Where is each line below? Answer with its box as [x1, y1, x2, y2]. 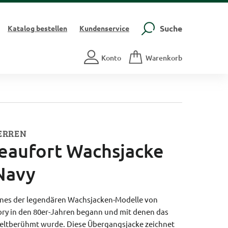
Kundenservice [79, 23, 129, 33]
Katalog [7, 23, 35, 33]
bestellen [34, 23, 67, 33]
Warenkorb [145, 52, 182, 63]
